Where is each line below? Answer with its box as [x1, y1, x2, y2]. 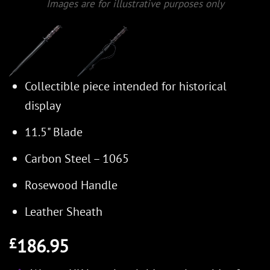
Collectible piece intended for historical [25, 78, 227, 95]
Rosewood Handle [25, 177, 118, 193]
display [25, 98, 61, 114]
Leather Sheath [25, 204, 102, 220]
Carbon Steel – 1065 [25, 151, 129, 167]
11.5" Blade [25, 124, 83, 140]
